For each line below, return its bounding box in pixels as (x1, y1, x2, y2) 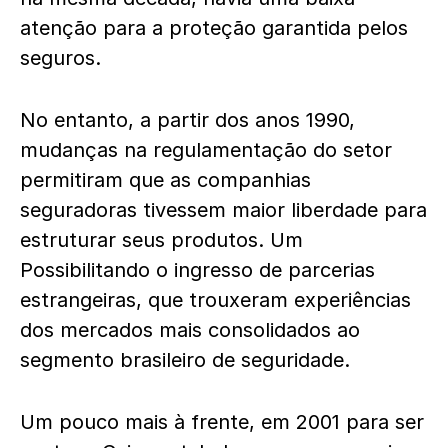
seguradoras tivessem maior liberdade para (20, 198, 427, 222)
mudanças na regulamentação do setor (20, 138, 392, 162)
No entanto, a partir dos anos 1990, (20, 108, 355, 132)
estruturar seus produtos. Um (20, 228, 303, 252)
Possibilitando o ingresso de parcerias (20, 258, 375, 282)
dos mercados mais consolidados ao (20, 318, 360, 342)
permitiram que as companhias (20, 168, 311, 192)
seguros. (20, 46, 101, 70)
